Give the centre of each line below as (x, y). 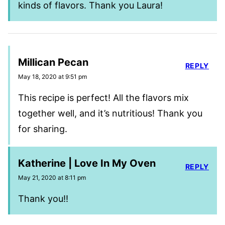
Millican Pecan (53, 62)
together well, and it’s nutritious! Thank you (110, 113)
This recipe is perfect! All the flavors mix (103, 97)
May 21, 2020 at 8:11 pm (52, 177)
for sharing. (43, 129)
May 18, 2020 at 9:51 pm (52, 76)
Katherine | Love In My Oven (87, 163)
